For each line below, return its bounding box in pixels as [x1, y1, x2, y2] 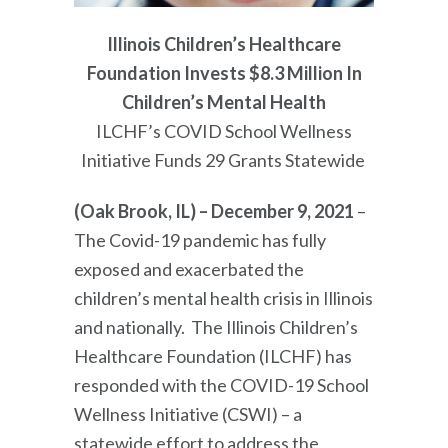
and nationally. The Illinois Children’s [74, 315, 358, 338]
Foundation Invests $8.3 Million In [86, 61, 362, 84]
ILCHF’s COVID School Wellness [96, 119, 352, 142]
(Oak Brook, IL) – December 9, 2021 [74, 199, 354, 222]
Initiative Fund [80, 148, 194, 171]
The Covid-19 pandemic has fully [74, 228, 326, 251]
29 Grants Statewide [201, 148, 368, 171]
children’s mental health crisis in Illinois [74, 286, 373, 309]
